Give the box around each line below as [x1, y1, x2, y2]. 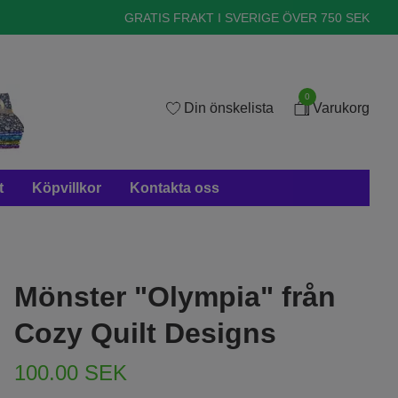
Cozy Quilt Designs [13, 317, 276, 349]
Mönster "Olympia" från [13, 281, 336, 313]
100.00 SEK [13, 361, 127, 385]
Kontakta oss [130, 180, 219, 195]
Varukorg [312, 100, 370, 116]
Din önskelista [183, 100, 274, 116]
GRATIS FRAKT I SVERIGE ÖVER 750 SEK [124, 10, 370, 25]
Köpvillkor [32, 180, 101, 195]
